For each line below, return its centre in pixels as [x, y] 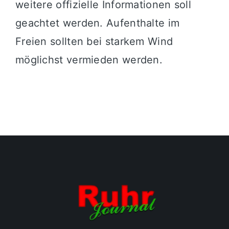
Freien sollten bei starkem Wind [94, 42]
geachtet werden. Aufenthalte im [97, 23]
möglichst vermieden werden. [89, 60]
